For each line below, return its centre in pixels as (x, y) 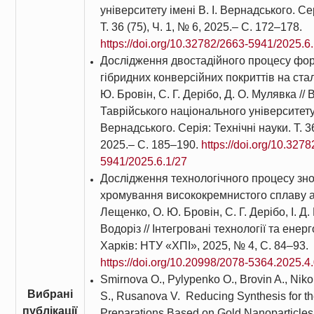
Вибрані (50, 294)
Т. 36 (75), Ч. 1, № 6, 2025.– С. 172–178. (201, 27)
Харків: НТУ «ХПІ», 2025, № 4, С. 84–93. (204, 246)
